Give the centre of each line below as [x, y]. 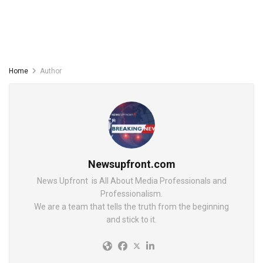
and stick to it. [131, 220]
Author [51, 71]
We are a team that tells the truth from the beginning [131, 207]
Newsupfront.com [131, 164]
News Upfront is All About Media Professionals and [131, 181]
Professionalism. [131, 194]
